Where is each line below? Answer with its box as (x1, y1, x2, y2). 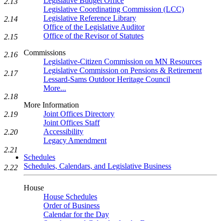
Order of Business (43, 201, 100, 210)
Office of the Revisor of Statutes (43, 32, 144, 40)
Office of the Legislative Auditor (43, 23, 145, 31)
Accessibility (43, 127, 83, 136)
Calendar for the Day (43, 210, 109, 219)
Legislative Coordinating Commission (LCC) (43, 5, 184, 13)
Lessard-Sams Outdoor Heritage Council (43, 75, 170, 83)
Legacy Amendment (43, 136, 107, 145)
